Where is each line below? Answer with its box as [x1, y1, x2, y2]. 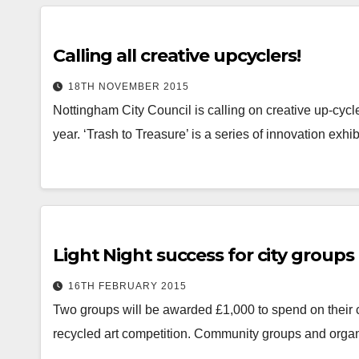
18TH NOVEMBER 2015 [68, 81, 189, 92]
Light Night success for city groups [53, 244, 354, 266]
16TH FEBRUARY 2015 [68, 280, 187, 292]
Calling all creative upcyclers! [53, 45, 301, 67]
